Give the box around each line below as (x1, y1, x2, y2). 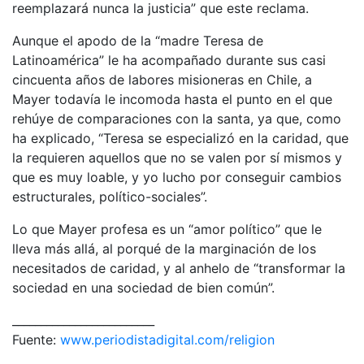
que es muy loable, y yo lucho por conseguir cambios (12, 168, 341, 185)
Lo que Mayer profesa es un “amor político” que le (12, 220, 322, 237)
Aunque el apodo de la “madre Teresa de (12, 32, 263, 49)
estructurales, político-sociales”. (12, 188, 207, 205)
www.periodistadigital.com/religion (60, 331, 275, 348)
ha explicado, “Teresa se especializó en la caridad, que (12, 129, 349, 146)
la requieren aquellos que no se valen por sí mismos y (12, 149, 342, 166)
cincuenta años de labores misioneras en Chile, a (12, 71, 312, 88)
